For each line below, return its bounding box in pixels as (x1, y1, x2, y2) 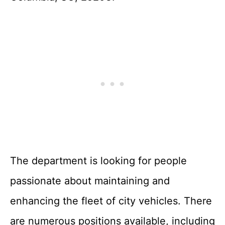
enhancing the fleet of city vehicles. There (10, 195, 212, 207)
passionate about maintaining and (10, 175, 170, 187)
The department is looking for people (10, 155, 187, 167)
